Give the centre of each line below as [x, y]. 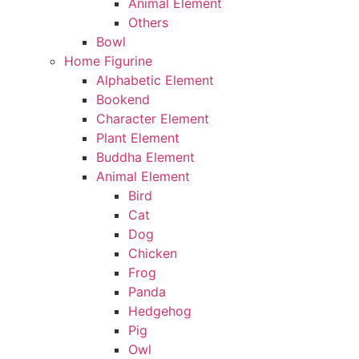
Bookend [123, 99]
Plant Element [137, 138]
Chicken [152, 253]
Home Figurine [108, 61]
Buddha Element [145, 157]
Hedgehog [159, 311]
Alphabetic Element [155, 80]
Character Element [152, 119]
